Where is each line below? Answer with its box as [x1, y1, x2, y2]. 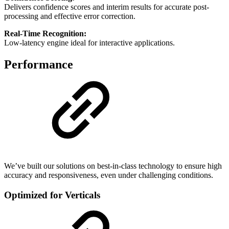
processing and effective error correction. [4, 12, 135, 21]
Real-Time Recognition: [4, 29, 86, 38]
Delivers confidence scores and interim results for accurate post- [4, 3, 209, 12]
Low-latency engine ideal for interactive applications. [4, 38, 175, 48]
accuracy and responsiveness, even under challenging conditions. [4, 171, 213, 180]
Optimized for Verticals [4, 189, 100, 200]
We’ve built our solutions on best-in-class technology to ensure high [4, 162, 222, 171]
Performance [4, 58, 73, 72]
